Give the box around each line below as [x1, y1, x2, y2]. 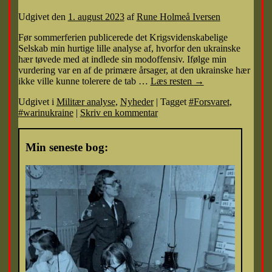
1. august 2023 [67, 11, 124, 22]
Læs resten [150, 75, 194, 86]
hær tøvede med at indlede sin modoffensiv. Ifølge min [18, 53, 226, 64]
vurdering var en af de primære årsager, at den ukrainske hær [18, 64, 250, 75]
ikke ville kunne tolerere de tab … [18, 75, 151, 86]
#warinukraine [18, 107, 73, 118]
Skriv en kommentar [80, 107, 158, 118]
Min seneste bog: [25, 140, 108, 154]
